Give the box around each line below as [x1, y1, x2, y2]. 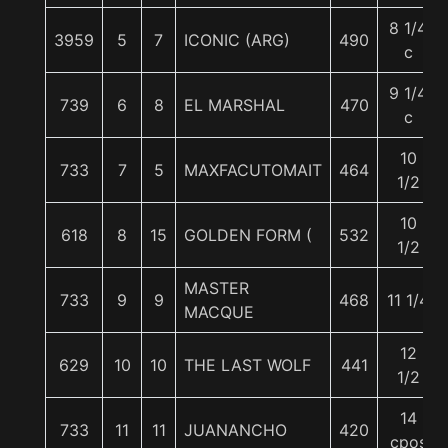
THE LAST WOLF [184, 355, 311, 375]
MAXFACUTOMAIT [184, 160, 322, 180]
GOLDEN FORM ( [184, 225, 312, 245]
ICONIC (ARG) [184, 30, 290, 50]
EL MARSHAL [184, 95, 285, 115]
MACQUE [184, 302, 254, 322]
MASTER [184, 278, 249, 298]
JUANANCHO [184, 420, 287, 440]
